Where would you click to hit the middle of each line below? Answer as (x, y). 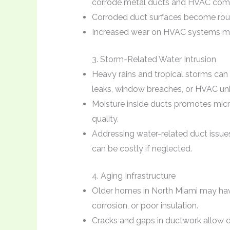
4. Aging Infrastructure (133, 176)
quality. (105, 119)
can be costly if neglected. (142, 148)
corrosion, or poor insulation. (145, 205)
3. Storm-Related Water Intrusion (154, 59)
